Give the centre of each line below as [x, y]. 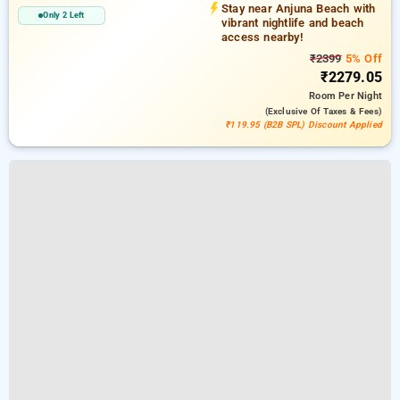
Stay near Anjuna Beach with [299, 8]
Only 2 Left [64, 15]
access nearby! [262, 37]
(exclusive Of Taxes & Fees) [323, 111]
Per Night [360, 96]
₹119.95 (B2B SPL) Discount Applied [304, 125]
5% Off [362, 58]
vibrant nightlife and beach [293, 23]
